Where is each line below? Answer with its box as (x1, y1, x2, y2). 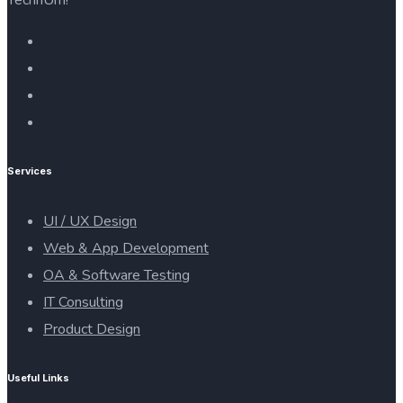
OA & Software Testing (43, 264, 190, 285)
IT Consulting (43, 291, 123, 312)
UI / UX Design (43, 210, 137, 231)
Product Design (43, 318, 140, 339)
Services (7, 165, 52, 177)
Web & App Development (43, 237, 209, 258)
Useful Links (7, 372, 69, 384)
